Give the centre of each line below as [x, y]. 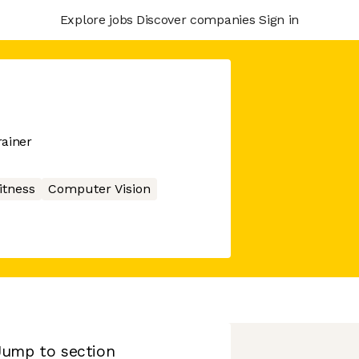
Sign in [279, 19]
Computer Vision [99, 189]
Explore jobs [96, 19]
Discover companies [196, 19]
